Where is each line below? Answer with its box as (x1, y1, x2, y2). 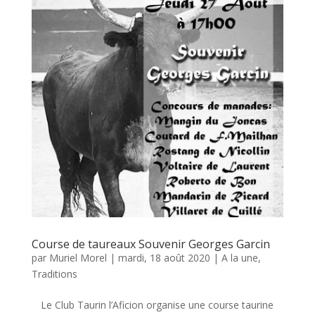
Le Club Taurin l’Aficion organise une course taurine (41, 298, 274, 312)
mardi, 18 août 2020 (117, 251, 210, 265)
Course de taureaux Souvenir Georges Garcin (31, 236, 270, 252)
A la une (221, 251, 258, 265)
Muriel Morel (49, 251, 107, 265)
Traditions (31, 267, 77, 281)
